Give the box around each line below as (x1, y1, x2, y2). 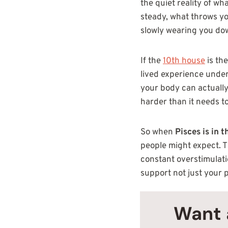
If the (140, 55, 163, 67)
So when (140, 127, 175, 138)
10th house (163, 55, 205, 67)
